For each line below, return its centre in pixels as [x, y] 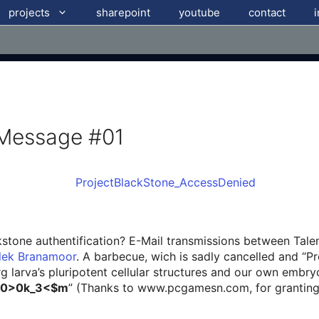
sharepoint [123, 12]
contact [267, 12]
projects [29, 12]
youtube [200, 12]
